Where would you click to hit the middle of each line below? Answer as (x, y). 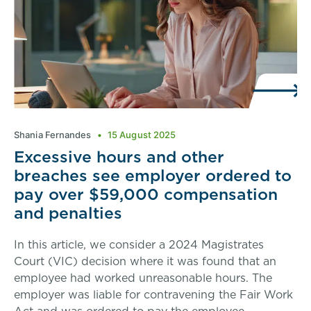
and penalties (68, 212)
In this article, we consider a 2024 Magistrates (139, 244)
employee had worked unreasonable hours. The (143, 277)
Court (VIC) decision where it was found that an (145, 261)
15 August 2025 (141, 134)
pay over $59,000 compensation (146, 194)
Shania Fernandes (54, 134)
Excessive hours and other (119, 156)
